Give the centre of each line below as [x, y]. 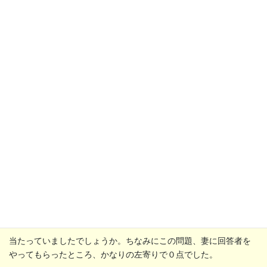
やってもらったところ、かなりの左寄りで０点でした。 [113, 254]
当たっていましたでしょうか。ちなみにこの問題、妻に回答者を [130, 240]
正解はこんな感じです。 [55, 40]
